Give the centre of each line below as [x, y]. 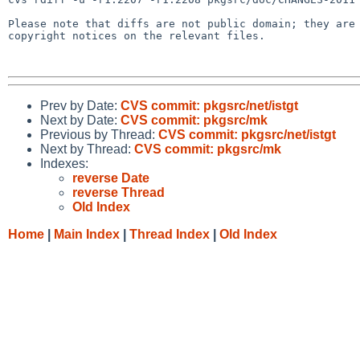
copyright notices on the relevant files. [137, 35]
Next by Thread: [87, 149]
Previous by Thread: [99, 134]
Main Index [87, 234]
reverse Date [111, 178]
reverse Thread [119, 192]
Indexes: [64, 163]
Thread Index [170, 234]
